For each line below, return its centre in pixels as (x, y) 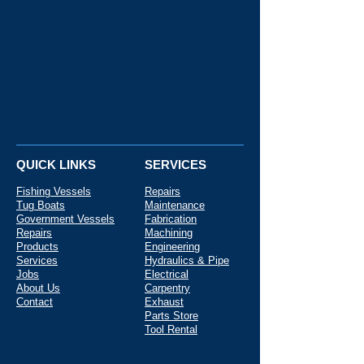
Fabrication (171, 219)
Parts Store (171, 316)
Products (37, 247)
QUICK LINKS (56, 165)
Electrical (167, 274)
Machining (169, 233)
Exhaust (164, 302)
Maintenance (175, 205)
